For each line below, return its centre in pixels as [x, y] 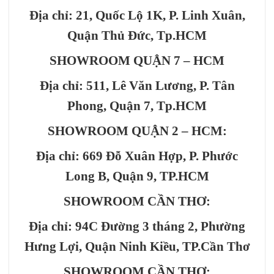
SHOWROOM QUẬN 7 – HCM [137, 61]
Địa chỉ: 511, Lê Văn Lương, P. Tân [137, 86]
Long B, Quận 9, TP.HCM [137, 176]
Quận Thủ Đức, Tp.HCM [137, 35]
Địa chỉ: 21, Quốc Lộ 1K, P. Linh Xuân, [137, 15]
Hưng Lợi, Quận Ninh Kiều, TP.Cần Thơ [137, 246]
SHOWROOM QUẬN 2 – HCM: [137, 131]
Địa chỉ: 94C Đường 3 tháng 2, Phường [137, 226]
